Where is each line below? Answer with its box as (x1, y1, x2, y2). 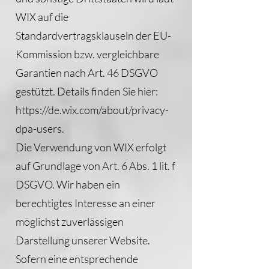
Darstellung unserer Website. (16, 234, 150, 247)
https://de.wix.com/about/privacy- (16, 103, 169, 116)
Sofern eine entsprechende (16, 252, 138, 265)
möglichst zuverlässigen (16, 215, 124, 228)
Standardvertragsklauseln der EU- (16, 29, 171, 42)
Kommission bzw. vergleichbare (16, 47, 159, 61)
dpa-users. (16, 122, 64, 135)
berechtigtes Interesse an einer (16, 196, 156, 210)
